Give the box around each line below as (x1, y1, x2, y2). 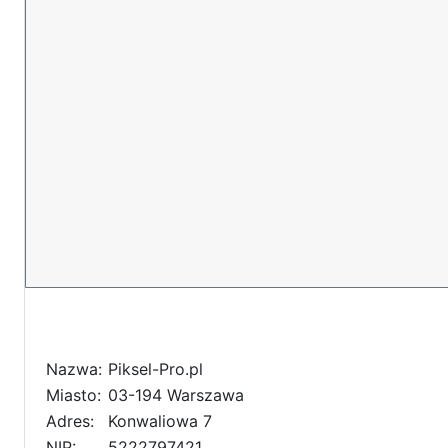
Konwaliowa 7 (108, 411, 212, 432)
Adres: (46, 411, 94, 432)
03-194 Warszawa (108, 385, 244, 406)
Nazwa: (46, 359, 102, 380)
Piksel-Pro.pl (108, 359, 203, 380)
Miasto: (46, 385, 101, 406)
